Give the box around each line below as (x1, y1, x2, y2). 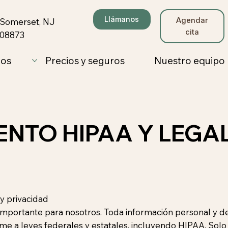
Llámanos (104, 14, 139, 24)
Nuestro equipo (154, 54, 225, 67)
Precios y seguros (45, 54, 125, 67)
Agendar (176, 15, 208, 25)
